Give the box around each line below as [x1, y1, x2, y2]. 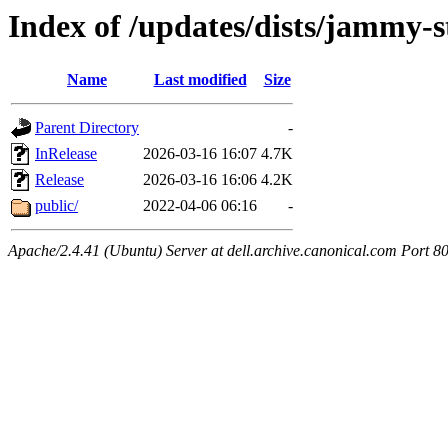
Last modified [153, 71, 247, 89]
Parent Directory [35, 119, 139, 137]
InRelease [35, 145, 97, 163]
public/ [35, 197, 78, 215]
